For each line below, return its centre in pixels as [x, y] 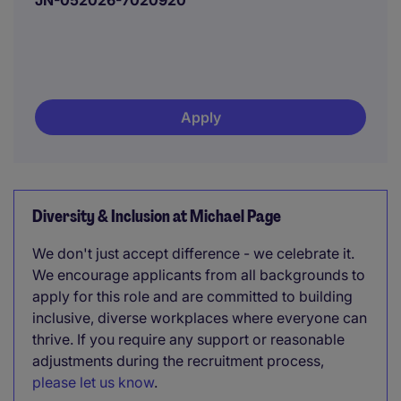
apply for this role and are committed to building [192, 296]
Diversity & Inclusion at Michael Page [157, 217]
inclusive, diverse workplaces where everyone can [200, 318]
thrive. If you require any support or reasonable [188, 339]
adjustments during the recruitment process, [178, 361]
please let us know [93, 382]
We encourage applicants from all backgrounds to [199, 275]
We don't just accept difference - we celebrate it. [193, 253]
